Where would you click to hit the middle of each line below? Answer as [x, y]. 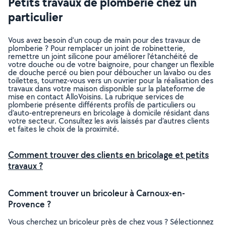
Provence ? [30, 204]
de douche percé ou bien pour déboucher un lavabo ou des [109, 72]
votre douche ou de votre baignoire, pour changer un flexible [111, 64]
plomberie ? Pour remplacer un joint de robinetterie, [97, 48]
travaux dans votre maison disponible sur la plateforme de [107, 89]
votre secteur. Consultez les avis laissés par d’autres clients [109, 121]
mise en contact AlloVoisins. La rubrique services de [96, 97]
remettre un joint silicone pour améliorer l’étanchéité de [103, 56]
